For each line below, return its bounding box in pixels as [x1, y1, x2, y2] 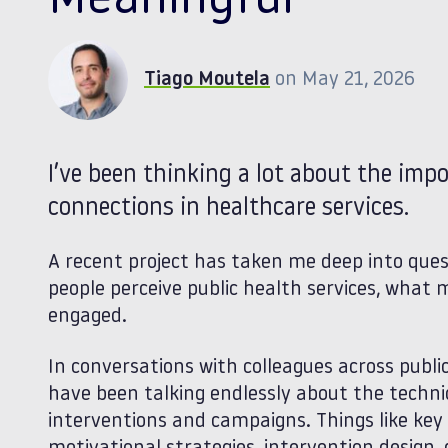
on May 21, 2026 [275, 69, 415, 90]
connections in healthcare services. [48, 197, 409, 221]
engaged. [48, 307, 127, 327]
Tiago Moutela [144, 69, 270, 90]
